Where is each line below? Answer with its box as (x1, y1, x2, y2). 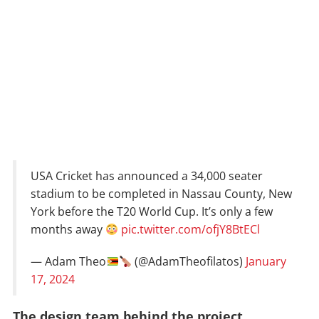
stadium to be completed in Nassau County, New (31, 186, 292, 202)
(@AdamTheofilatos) (132, 253, 246, 270)
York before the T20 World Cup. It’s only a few (31, 204, 273, 220)
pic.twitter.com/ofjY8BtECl (121, 221, 261, 238)
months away (31, 221, 105, 238)
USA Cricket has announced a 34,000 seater (31, 168, 263, 184)
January (246, 253, 287, 270)
